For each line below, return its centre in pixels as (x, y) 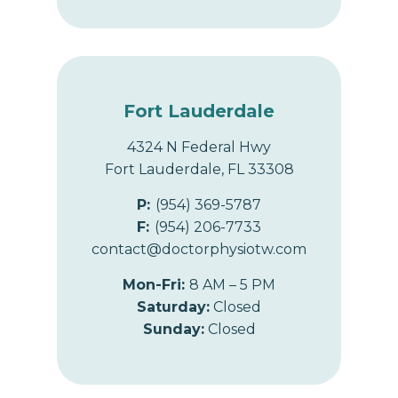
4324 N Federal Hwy (199, 147)
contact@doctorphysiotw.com (199, 249)
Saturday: (173, 306)
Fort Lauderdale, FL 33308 (199, 169)
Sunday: (173, 329)
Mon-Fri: (156, 284)
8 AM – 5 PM (232, 284)
